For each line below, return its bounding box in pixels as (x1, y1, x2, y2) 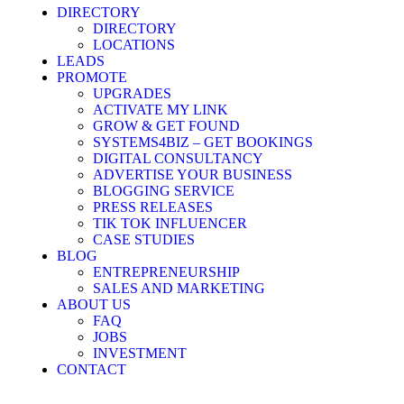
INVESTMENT (93, 345, 187, 361)
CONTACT (57, 362, 126, 377)
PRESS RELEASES (93, 199, 213, 215)
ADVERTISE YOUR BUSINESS (93, 167, 292, 182)
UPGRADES (93, 86, 171, 101)
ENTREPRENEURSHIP (93, 264, 240, 280)
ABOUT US (57, 297, 131, 312)
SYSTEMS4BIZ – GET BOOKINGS (93, 134, 313, 150)
